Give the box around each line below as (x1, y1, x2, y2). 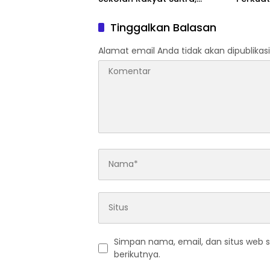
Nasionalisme (98, 15, 157, 28)
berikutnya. (114, 248, 160, 260)
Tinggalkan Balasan (110, 19, 216, 35)
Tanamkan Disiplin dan (98, 4, 198, 16)
